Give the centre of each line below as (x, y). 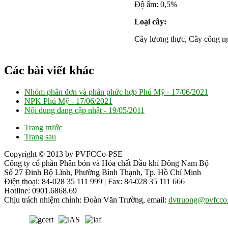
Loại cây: (151, 22)
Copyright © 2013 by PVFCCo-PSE (63, 154)
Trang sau (40, 137)
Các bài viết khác (49, 70)
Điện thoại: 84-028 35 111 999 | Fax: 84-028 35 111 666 (94, 182)
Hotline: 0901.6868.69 (40, 191)
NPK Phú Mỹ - (50, 101)
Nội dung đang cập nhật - (66, 110)
